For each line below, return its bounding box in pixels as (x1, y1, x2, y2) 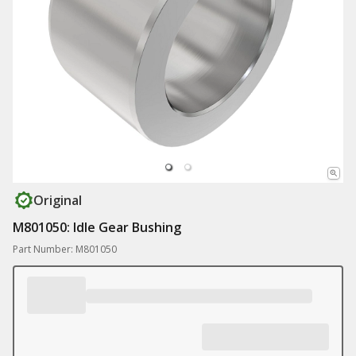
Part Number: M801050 (13, 242, 117, 256)
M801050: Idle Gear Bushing (13, 219, 181, 236)
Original (33, 192, 82, 209)
